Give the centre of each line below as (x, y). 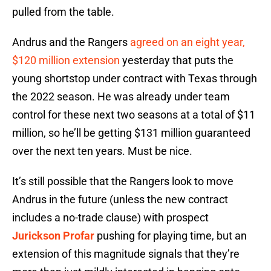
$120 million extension (66, 60)
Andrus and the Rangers (71, 42)
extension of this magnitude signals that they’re (126, 254)
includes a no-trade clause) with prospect (110, 218)
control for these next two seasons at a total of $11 (134, 115)
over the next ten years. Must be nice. (102, 151)
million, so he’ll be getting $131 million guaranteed (131, 133)
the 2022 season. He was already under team (121, 97)
